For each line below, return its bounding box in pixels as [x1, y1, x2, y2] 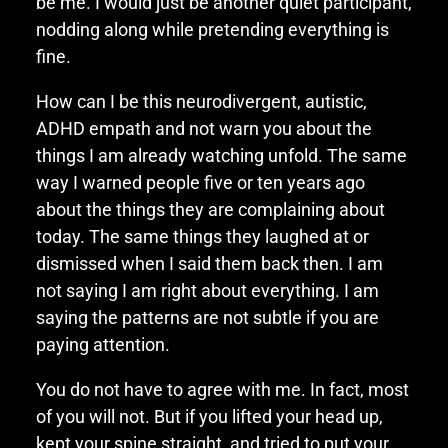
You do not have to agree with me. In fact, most [35, 378, 409, 400]
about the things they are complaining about [35, 198, 385, 220]
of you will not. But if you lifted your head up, [35, 405, 383, 427]
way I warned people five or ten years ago [35, 171, 365, 193]
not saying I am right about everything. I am [35, 279, 379, 301]
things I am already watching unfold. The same [35, 144, 407, 166]
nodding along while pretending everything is [35, 18, 389, 40]
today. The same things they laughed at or [35, 225, 369, 247]
